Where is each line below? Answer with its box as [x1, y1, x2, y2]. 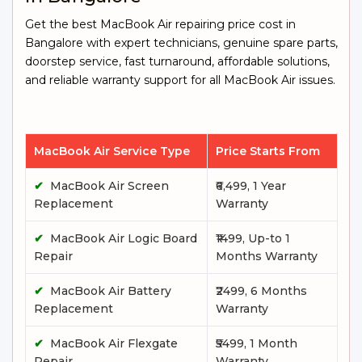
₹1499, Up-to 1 [216, 231, 290, 246]
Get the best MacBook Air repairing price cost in [25, 17, 296, 32]
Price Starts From [216, 144, 320, 158]
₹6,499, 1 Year [216, 179, 286, 193]
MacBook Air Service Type [34, 144, 190, 158]
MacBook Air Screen [50, 179, 169, 193]
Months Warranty [216, 249, 318, 263]
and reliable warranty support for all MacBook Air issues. [25, 73, 335, 87]
